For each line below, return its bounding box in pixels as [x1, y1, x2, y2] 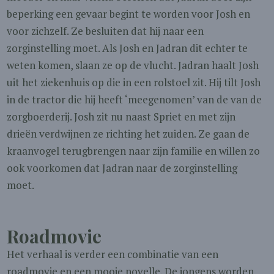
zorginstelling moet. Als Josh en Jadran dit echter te [7, 41, 248, 55]
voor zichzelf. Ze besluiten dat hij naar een [7, 24, 204, 38]
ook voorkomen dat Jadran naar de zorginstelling [7, 161, 238, 175]
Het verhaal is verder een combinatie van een [7, 247, 219, 261]
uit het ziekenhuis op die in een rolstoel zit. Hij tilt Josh [7, 75, 261, 89]
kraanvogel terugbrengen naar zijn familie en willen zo [7, 144, 261, 158]
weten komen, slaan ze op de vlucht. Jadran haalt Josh [7, 58, 259, 72]
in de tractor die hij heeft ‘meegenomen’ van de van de [7, 92, 262, 106]
